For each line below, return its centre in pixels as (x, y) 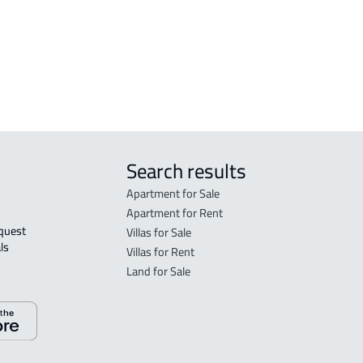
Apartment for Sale (173, 193)
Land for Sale (158, 271)
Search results (186, 171)
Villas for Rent (160, 251)
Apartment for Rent (174, 212)
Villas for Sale (158, 232)
